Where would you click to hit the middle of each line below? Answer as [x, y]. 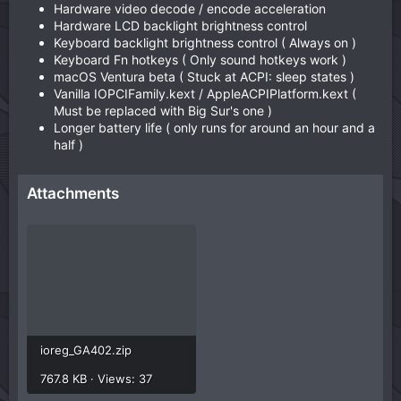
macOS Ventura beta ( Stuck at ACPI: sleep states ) [204, 76]
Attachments [73, 193]
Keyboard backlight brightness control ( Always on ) [205, 42]
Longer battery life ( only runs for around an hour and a [214, 127]
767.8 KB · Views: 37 [96, 378]
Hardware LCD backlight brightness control [180, 25]
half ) [68, 144]
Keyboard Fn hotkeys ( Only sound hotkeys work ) [200, 59]
